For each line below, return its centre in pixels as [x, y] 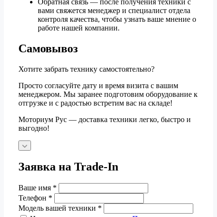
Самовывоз [48, 49]
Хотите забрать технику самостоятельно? [86, 69]
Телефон [33, 198]
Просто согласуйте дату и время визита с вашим [98, 86]
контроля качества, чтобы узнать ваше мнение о [117, 19]
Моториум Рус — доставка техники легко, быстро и [105, 120]
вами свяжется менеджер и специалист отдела [114, 11]
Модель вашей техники [58, 208]
